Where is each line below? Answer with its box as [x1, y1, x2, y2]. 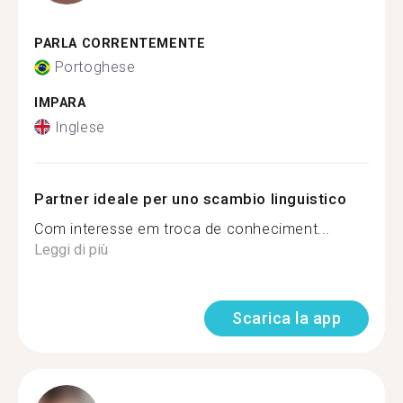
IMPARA [34, 95, 86, 111]
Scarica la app [232, 308, 341, 327]
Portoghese [54, 58, 136, 76]
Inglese [54, 118, 105, 136]
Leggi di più [34, 240, 108, 258]
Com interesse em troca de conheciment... [34, 219, 330, 237]
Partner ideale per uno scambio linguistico [34, 189, 347, 208]
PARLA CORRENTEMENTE [34, 35, 206, 51]
